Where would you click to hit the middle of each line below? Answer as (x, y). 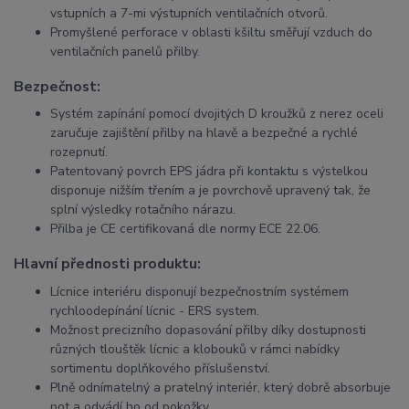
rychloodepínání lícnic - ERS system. (155, 310)
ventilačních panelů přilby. (125, 52)
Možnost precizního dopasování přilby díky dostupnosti (208, 330)
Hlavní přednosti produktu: (107, 263)
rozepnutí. (79, 152)
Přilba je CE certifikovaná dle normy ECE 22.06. (185, 229)
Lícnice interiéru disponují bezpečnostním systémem (199, 291)
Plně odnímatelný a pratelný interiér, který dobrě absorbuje (220, 387)
